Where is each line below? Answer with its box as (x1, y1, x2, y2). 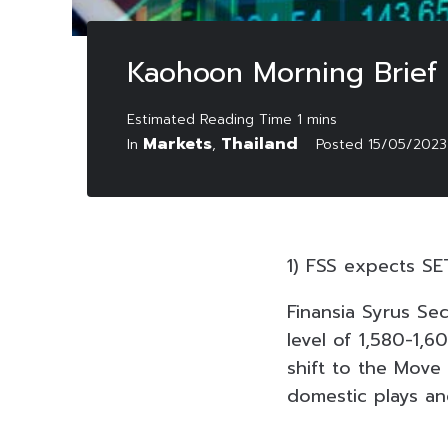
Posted (316, 133, 368, 155)
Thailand (221, 131, 298, 156)
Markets (143, 131, 212, 156)
